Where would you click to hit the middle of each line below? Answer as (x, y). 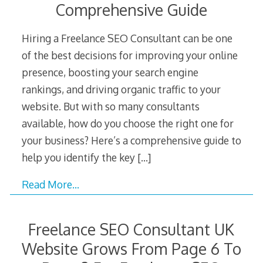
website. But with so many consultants (110, 106)
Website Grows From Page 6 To (131, 248)
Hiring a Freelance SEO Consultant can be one (127, 38)
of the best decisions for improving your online (129, 55)
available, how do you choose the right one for (127, 123)
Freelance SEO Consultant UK (131, 229)
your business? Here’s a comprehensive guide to (131, 140)
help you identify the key (79, 157)
